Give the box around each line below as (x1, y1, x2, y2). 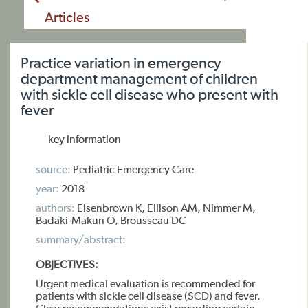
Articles (45, 11, 89, 25)
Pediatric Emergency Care (71, 165, 194, 176)
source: (36, 165, 71, 176)
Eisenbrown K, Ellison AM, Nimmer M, (75, 203, 256, 214)
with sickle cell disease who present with (21, 88, 278, 103)
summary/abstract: (36, 235, 126, 246)
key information (48, 135, 121, 146)
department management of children (21, 72, 258, 87)
